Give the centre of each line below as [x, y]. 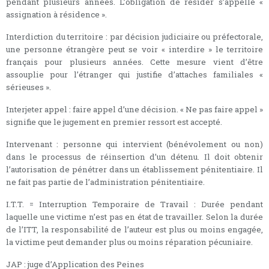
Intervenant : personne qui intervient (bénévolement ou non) [134, 144]
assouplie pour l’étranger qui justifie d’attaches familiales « [134, 74]
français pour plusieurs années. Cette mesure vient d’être [134, 62]
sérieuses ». [29, 87]
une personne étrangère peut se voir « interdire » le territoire [134, 49]
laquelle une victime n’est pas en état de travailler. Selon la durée [134, 216]
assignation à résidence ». [56, 14]
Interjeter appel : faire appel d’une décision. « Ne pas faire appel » [134, 109]
